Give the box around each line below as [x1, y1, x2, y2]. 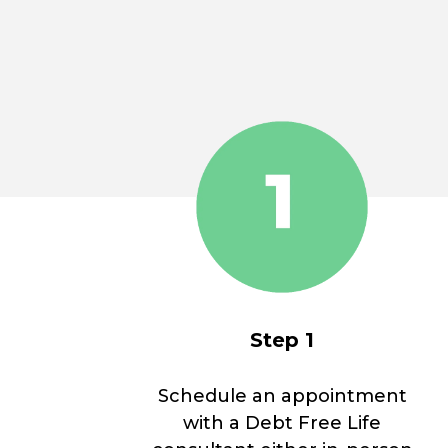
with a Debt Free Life [183, 412, 381, 435]
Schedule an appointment [157, 385, 407, 408]
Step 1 [250, 328, 314, 353]
